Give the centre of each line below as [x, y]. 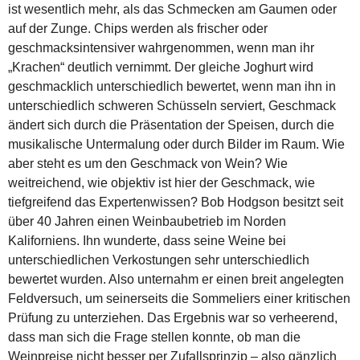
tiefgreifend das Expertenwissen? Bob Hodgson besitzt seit [176, 202]
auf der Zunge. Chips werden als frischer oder [138, 28]
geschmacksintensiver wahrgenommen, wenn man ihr [161, 47]
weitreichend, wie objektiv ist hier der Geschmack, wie [162, 182]
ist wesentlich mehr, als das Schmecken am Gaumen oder [172, 9]
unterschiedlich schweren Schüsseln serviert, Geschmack [172, 105]
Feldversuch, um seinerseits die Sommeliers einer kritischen [179, 298]
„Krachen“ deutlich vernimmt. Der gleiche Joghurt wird [161, 67]
